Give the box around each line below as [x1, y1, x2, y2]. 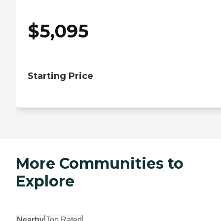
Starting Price [28, 71, 93, 82]
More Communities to [16, 154, 184, 173]
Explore [16, 172, 74, 191]
